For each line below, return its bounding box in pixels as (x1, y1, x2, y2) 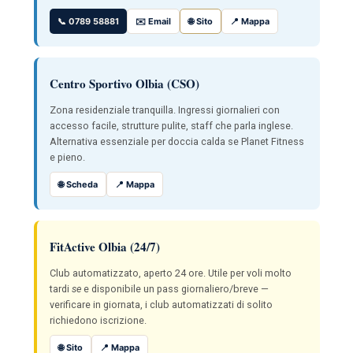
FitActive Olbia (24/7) (49, 237, 160, 255)
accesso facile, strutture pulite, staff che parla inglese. (49, 119, 293, 132)
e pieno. (49, 150, 85, 163)
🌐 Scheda (58, 178, 98, 190)
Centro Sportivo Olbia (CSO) (49, 74, 199, 92)
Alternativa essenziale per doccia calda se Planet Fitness (49, 135, 304, 147)
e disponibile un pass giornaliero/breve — (80, 282, 269, 295)
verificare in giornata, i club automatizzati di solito (49, 298, 273, 310)
